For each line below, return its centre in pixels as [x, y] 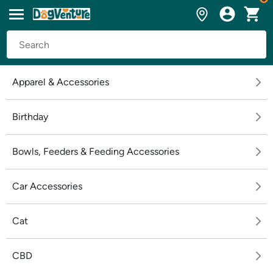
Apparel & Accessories [61, 82]
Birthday [30, 117]
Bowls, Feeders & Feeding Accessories [96, 151]
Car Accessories [47, 186]
